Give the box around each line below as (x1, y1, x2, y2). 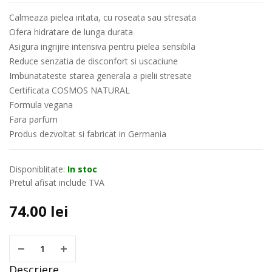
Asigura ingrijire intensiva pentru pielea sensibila (9, 40, 195, 52)
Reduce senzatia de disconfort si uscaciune (9, 55, 178, 67)
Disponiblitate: (9, 163, 65, 175)
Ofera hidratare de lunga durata (9, 25, 133, 38)
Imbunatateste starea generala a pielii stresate (9, 69, 192, 81)
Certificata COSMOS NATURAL (9, 84, 130, 96)
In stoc (67, 163, 97, 175)
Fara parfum (9, 113, 58, 125)
